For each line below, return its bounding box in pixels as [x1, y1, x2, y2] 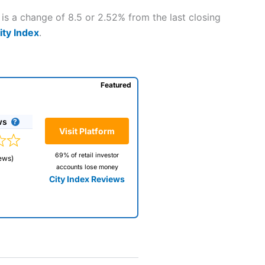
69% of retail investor [55, 151, 119, 160]
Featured [100, 80, 131, 89]
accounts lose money [56, 163, 118, 172]
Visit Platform [59, 126, 115, 137]
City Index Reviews [49, 174, 125, 185]
